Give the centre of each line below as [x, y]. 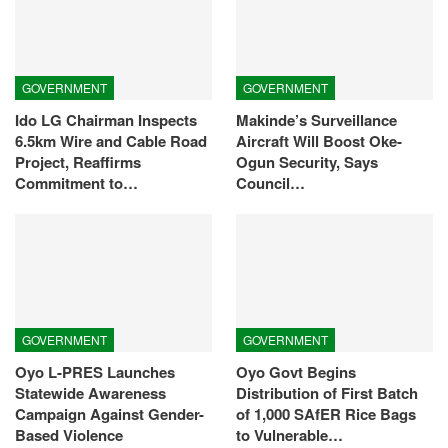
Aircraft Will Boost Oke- [319, 141]
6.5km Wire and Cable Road [111, 141]
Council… [270, 183]
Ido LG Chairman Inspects [106, 120]
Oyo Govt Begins [296, 372]
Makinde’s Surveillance [316, 120]
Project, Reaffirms [78, 162]
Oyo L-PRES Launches [95, 372]
